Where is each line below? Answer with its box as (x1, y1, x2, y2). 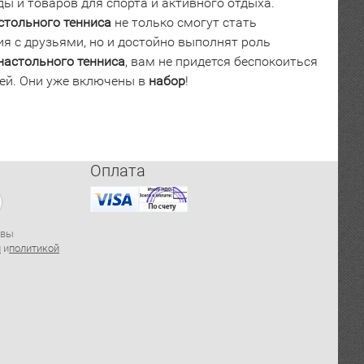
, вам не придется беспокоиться (125, 54, 318, 69)
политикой (9, 242, 59, 254)
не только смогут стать (111, 15, 257, 30)
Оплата (90, 161, 145, 180)
